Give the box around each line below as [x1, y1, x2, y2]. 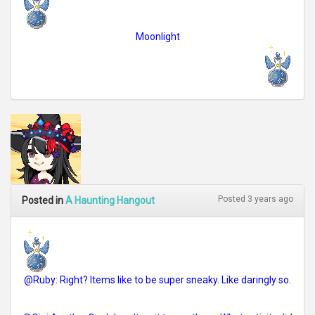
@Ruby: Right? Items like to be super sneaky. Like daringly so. [24, 274, 291, 285]
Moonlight [135, 31, 180, 42]
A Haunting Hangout [65, 195, 155, 206]
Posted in [22, 195, 65, 206]
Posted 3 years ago [218, 194, 293, 204]
